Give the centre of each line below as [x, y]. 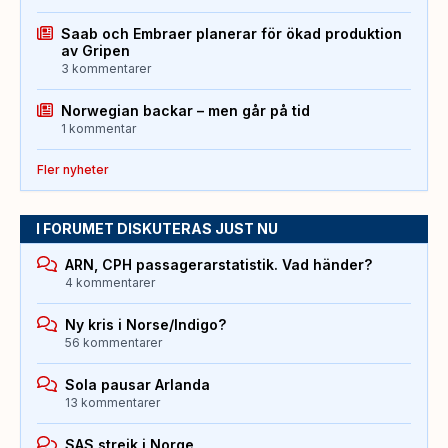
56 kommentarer [113, 342]
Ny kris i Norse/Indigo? [145, 324]
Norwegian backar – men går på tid [185, 110]
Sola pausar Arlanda [137, 384]
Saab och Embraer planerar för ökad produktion [231, 33]
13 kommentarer [112, 402]
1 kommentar [98, 128]
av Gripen [95, 50]
